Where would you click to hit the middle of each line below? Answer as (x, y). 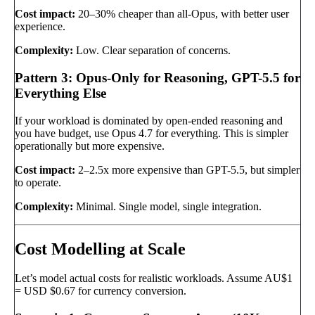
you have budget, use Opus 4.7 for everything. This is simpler (152, 133)
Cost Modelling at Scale (100, 249)
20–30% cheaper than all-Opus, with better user (182, 14)
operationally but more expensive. (90, 146)
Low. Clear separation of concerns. (152, 51)
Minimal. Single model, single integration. (167, 206)
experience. (40, 27)
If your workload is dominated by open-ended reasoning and (149, 120)
